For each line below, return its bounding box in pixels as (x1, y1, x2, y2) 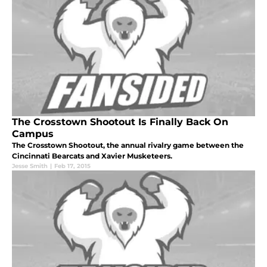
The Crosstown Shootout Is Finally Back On (12, 116, 228, 128)
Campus (12, 128, 54, 139)
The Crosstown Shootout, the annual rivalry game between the (12, 140, 244, 150)
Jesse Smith (12, 162, 48, 170)
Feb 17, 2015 (54, 162, 91, 170)
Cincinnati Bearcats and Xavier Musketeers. (12, 151, 172, 160)
